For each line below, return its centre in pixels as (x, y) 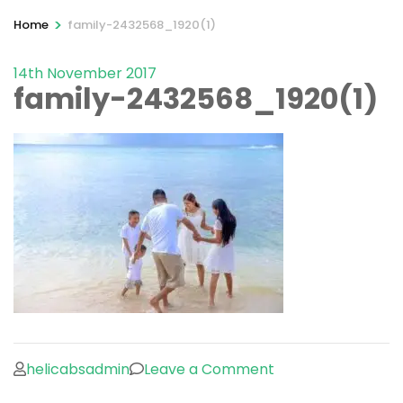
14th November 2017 (85, 73)
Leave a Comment (209, 369)
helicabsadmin (78, 369)
